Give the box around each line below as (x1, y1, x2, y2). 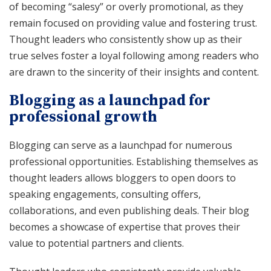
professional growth (9, 107, 157, 126)
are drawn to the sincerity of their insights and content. (9, 65, 259, 79)
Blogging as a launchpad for (9, 91, 211, 110)
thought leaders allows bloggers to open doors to (9, 171, 236, 184)
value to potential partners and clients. (9, 236, 184, 250)
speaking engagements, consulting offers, (9, 187, 201, 201)
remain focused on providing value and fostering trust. (9, 16, 257, 30)
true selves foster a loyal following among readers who (9, 48, 259, 62)
